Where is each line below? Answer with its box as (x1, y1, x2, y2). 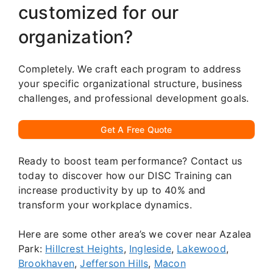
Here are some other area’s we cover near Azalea (18, 227, 252, 240)
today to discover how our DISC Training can (18, 169, 232, 182)
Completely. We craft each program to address (18, 62, 241, 75)
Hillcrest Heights (45, 242, 124, 255)
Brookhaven (18, 257, 74, 269)
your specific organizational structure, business (18, 77, 243, 90)
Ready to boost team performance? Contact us (18, 154, 243, 167)
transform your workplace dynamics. (18, 198, 192, 211)
